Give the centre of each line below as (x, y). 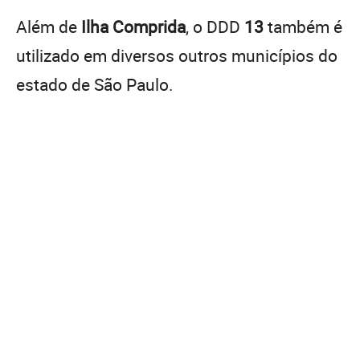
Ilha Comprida (133, 26)
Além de (49, 26)
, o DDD (215, 26)
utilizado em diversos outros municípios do (177, 55)
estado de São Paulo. (95, 84)
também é (303, 26)
